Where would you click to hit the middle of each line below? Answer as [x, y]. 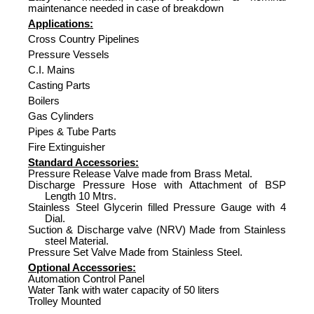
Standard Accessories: [83, 162]
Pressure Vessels [69, 54]
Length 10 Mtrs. [81, 196]
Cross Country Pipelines [84, 39]
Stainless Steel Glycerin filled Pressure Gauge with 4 [157, 207]
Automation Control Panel [86, 279]
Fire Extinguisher [67, 147]
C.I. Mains [52, 70]
